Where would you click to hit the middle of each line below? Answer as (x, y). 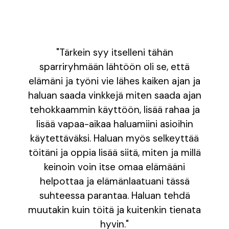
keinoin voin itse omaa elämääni (114, 167)
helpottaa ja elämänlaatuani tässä (114, 181)
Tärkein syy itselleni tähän (116, 52)
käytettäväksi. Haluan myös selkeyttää (114, 138)
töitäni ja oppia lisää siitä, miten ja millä (114, 153)
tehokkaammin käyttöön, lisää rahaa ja (114, 110)
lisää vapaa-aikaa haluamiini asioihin (114, 124)
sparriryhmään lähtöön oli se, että (114, 67)
